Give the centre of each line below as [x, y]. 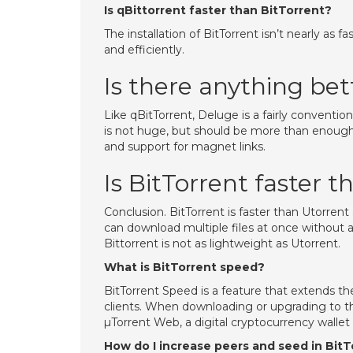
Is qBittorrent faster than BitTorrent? [218, 10]
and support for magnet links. [185, 147]
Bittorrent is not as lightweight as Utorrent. [222, 243]
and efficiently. [144, 50]
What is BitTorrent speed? [184, 267]
